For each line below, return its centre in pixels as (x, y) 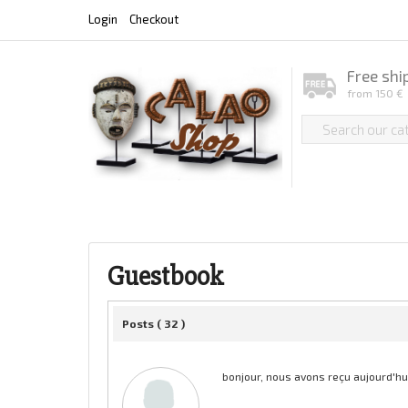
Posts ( (143, 323)
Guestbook (165, 276)
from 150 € (375, 92)
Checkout (154, 19)
